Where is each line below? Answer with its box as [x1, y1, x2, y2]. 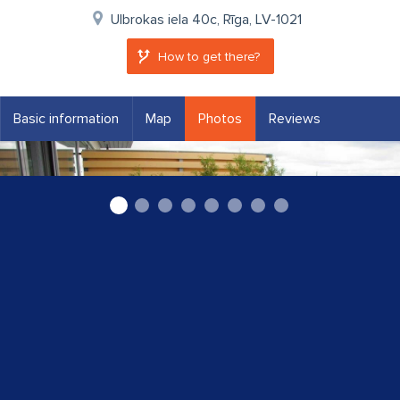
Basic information [13, 110, 119, 128]
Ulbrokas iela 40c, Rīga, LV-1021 [111, 11, 302, 29]
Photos [198, 110, 242, 128]
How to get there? [157, 49, 260, 64]
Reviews [269, 110, 321, 128]
